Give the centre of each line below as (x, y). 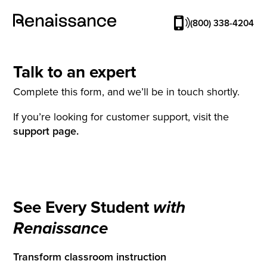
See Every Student (83, 207)
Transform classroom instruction (90, 257)
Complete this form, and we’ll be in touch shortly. (127, 92)
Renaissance (61, 229)
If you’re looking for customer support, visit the (121, 117)
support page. (46, 131)
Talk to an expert (75, 71)
